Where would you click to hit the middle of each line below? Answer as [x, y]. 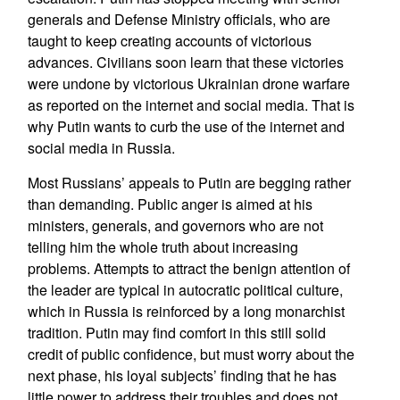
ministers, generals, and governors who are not [175, 225]
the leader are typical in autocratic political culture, [185, 290]
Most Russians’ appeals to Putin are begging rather [189, 183]
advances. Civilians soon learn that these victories [185, 62]
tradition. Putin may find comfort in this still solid [176, 333]
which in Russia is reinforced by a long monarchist [186, 311]
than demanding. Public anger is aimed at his [170, 204]
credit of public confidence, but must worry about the [191, 354]
